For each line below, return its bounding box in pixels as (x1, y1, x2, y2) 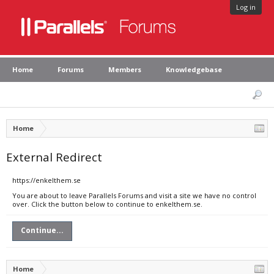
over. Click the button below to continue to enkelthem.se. (12, 199, 202, 209)
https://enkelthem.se (12, 176, 81, 185)
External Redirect (6, 149, 102, 165)
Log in (236, 2, 256, 12)
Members (108, 65, 141, 74)
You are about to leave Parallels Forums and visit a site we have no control (12, 191, 256, 200)
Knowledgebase (166, 65, 222, 74)
